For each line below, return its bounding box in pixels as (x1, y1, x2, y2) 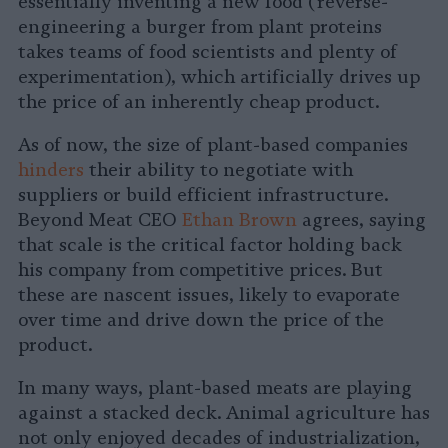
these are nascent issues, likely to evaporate (18, 284, 400, 307)
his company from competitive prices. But (18, 259, 383, 282)
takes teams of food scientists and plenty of (18, 41, 397, 64)
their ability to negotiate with (84, 159, 353, 182)
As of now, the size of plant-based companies (18, 134, 408, 157)
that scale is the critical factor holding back (18, 234, 402, 257)
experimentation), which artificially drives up (18, 66, 420, 89)
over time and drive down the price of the (18, 309, 384, 332)
